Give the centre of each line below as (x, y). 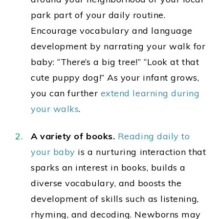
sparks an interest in (76, 168)
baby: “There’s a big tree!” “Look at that (115, 62)
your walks (55, 109)
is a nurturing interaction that (142, 152)
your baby (53, 152)
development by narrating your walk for (118, 46)
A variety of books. (74, 136)
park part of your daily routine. (98, 15)
